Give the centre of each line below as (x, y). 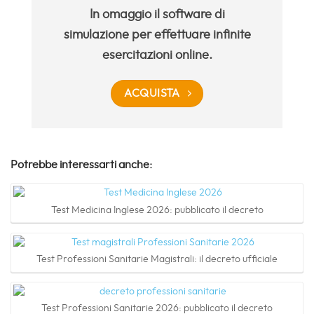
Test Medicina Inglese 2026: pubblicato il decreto (157, 210)
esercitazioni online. (157, 55)
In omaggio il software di (157, 15)
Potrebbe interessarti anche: (81, 164)
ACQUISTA (152, 93)
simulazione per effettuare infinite (157, 35)
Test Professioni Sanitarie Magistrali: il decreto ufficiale (157, 260)
